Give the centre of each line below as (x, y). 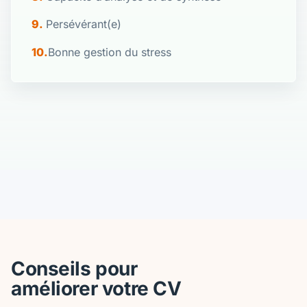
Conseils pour (74, 269)
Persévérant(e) (84, 24)
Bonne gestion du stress (109, 52)
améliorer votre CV (96, 289)
